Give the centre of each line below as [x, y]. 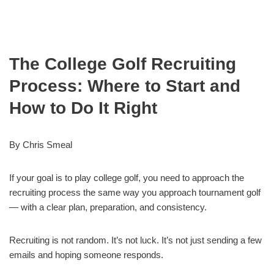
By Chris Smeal [41, 145]
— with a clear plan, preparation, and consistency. [108, 207]
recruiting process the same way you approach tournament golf [135, 192]
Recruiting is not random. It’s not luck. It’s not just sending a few [135, 240]
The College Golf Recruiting [123, 64]
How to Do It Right [83, 108]
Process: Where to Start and [125, 86]
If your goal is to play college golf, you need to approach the [127, 178]
